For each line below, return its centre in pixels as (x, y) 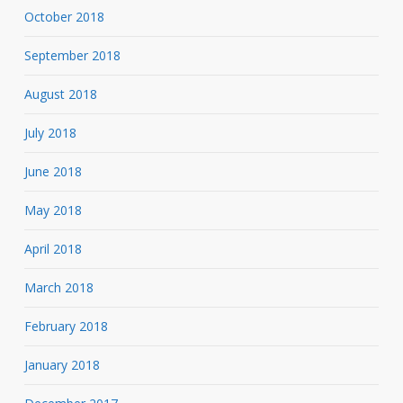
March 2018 (58, 287)
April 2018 (53, 248)
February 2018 (66, 326)
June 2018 (53, 171)
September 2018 (72, 55)
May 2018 (53, 210)
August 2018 (60, 94)
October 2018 (64, 16)
